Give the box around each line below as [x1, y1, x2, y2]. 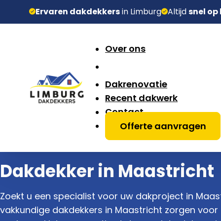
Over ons [105, 42, 146, 55]
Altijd [168, 6, 189, 18]
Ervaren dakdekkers [36, 6, 120, 18]
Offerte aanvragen [119, 119, 206, 132]
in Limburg [120, 6, 162, 18]
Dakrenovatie [105, 78, 168, 91]
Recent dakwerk [105, 92, 178, 105]
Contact [105, 106, 144, 118]
